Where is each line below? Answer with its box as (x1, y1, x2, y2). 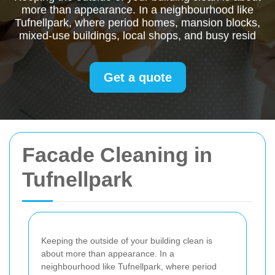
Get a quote (103, 71, 172, 84)
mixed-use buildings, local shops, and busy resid (19, 29, 256, 42)
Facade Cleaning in (22, 143, 212, 166)
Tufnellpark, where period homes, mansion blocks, (15, 17, 260, 29)
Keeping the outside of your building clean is (41, 236, 212, 246)
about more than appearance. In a (41, 249, 174, 258)
